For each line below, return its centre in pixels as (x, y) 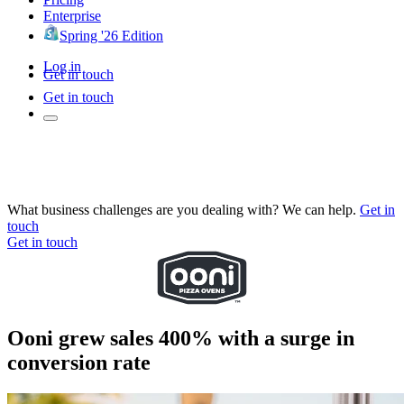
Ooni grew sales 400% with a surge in (181, 338)
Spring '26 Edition (111, 35)
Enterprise (72, 15)
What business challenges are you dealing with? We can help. (182, 209)
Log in (62, 66)
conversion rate (79, 362)
